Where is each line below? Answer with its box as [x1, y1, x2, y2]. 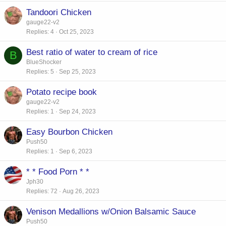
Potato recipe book [26, 87, 97, 97]
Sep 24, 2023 [59, 107, 96, 115]
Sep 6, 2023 [59, 147, 92, 155]
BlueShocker [26, 58, 62, 66]
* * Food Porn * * [26, 166, 89, 177]
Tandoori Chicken [26, 7, 91, 17]
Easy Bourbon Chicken [26, 127, 112, 137]
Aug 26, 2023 [63, 187, 99, 195]
